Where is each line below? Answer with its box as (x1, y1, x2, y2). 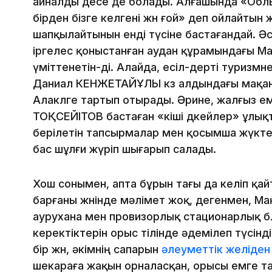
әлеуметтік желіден (161, 243, 270, 256)
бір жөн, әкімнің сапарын (33, 243, 161, 256)
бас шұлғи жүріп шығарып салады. (33, 143, 216, 156)
